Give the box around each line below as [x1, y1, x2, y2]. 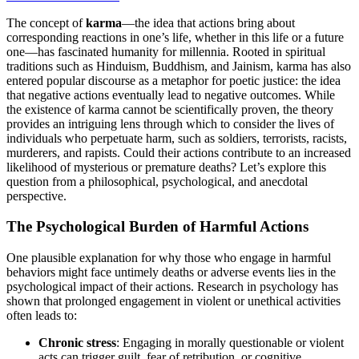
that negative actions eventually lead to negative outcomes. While [6, 87, 335, 102]
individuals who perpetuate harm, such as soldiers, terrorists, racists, [6, 131, 347, 145]
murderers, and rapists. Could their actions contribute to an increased [6, 145, 351, 159]
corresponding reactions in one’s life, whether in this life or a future [6, 30, 344, 44]
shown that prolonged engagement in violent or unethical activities [6, 294, 341, 308]
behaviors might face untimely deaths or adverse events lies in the [6, 265, 336, 279]
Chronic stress [38, 336, 116, 349]
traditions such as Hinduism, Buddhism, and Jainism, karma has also [6, 58, 351, 73]
